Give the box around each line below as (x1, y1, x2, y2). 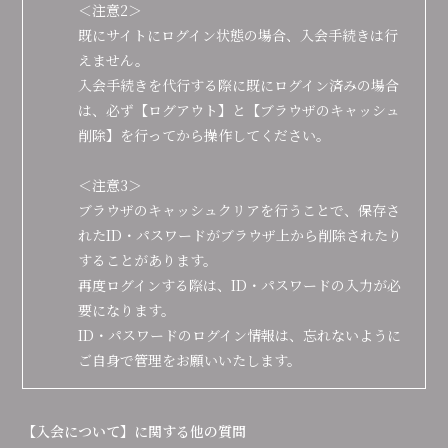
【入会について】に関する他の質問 (22, 421, 247, 441)
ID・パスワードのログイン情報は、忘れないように (78, 325, 402, 345)
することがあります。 (78, 250, 218, 270)
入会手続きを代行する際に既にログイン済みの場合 (78, 75, 400, 95)
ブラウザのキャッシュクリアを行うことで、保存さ (78, 200, 401, 220)
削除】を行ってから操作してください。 (78, 125, 331, 145)
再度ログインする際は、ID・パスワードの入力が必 (78, 275, 402, 295)
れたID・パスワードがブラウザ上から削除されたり (78, 225, 403, 245)
